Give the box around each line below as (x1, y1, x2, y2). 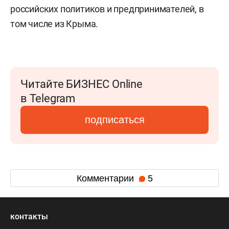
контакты (10, 212, 48, 221)
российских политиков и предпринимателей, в (10, 4, 204, 14)
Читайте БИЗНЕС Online (20, 78, 143, 90)
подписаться (84, 114, 145, 125)
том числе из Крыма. (10, 18, 99, 29)
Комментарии (76, 173, 136, 184)
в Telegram (20, 92, 75, 105)
